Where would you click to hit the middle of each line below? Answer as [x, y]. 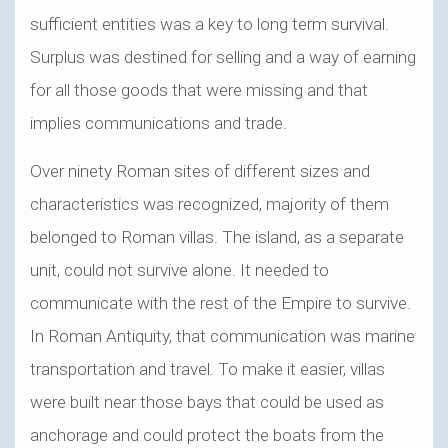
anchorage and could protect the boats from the [207, 434]
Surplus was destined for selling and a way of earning [223, 56]
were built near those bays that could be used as [207, 401]
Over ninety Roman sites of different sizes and [200, 170]
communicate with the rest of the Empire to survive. [220, 302]
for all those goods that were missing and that [199, 89]
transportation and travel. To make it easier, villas [207, 368]
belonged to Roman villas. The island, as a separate [217, 236]
